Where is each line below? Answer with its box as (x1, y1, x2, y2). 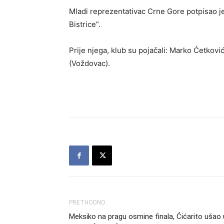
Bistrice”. (69, 19, 100, 29)
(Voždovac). (69, 58, 110, 68)
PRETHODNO (69, 199, 105, 206)
